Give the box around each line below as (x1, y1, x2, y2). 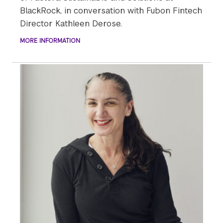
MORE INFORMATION (20, 36, 80, 45)
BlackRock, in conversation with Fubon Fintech (20, 5, 202, 16)
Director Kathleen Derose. (20, 18, 122, 29)
